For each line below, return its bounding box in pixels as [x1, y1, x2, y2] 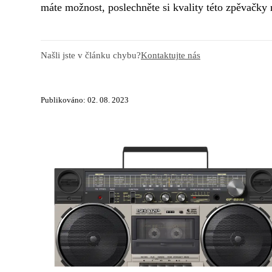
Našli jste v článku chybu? [41, 50, 141, 61]
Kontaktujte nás [141, 50, 200, 61]
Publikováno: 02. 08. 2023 [41, 96, 129, 105]
